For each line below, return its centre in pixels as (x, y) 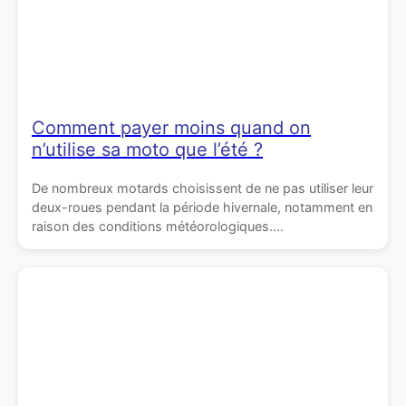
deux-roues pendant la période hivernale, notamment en (202, 208)
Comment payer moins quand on (171, 128)
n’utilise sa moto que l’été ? (147, 150)
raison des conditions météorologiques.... (158, 227)
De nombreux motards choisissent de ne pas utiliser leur (203, 188)
